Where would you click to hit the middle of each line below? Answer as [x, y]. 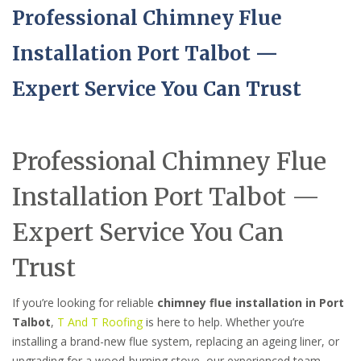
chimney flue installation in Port [251, 303]
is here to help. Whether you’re [224, 322]
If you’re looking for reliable [85, 303]
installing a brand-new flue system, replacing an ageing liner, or [176, 342]
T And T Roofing [100, 322]
